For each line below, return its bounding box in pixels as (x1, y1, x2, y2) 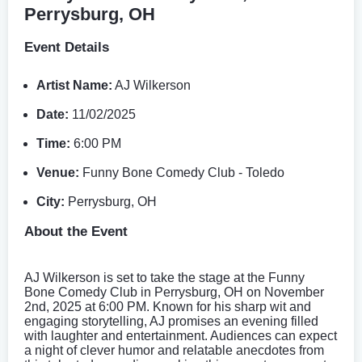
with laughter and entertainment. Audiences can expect (24, 328, 337, 343)
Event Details (24, 39, 109, 55)
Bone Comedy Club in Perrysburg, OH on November (24, 284, 324, 299)
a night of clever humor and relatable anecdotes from (24, 343, 324, 357)
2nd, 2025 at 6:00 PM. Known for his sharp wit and (24, 299, 311, 314)
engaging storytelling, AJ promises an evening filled (24, 314, 318, 328)
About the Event (24, 223, 128, 239)
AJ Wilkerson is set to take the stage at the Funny (24, 270, 305, 284)
